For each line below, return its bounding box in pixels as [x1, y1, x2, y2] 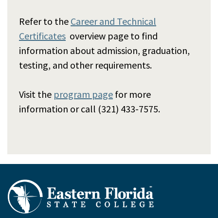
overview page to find [66, 29, 158, 42]
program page [54, 88, 113, 100]
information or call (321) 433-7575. [19, 102, 160, 115]
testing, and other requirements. [19, 58, 154, 71]
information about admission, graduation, [19, 44, 190, 56]
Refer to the [19, 15, 71, 27]
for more [113, 88, 151, 100]
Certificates [19, 29, 66, 42]
